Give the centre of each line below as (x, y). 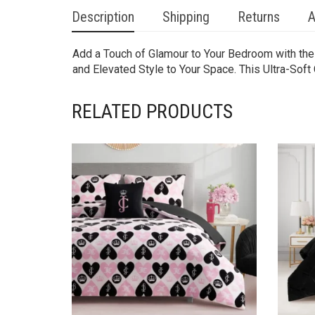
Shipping (186, 17)
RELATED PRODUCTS (152, 112)
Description (103, 17)
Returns (259, 17)
